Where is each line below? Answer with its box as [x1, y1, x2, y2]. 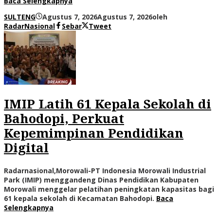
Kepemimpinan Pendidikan [4, 126, 183, 141]
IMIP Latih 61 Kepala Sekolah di [4, 97, 211, 112]
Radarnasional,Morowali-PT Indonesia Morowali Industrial [4, 165, 206, 175]
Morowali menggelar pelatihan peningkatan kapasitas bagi [4, 184, 214, 194]
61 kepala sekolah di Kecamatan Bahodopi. [4, 193, 156, 203]
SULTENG [4, 12, 36, 21]
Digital [4, 141, 49, 156]
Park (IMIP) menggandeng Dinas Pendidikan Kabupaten [4, 175, 199, 184]
